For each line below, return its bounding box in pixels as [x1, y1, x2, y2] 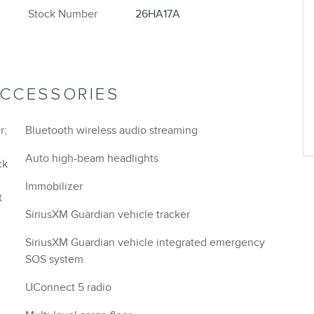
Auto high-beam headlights [25, 151, 158, 165]
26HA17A [135, 7, 180, 21]
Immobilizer [25, 179, 83, 193]
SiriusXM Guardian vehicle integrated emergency [25, 235, 265, 250]
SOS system [25, 252, 83, 266]
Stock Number [28, 7, 97, 21]
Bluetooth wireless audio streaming [25, 123, 198, 137]
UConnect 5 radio [25, 280, 111, 294]
